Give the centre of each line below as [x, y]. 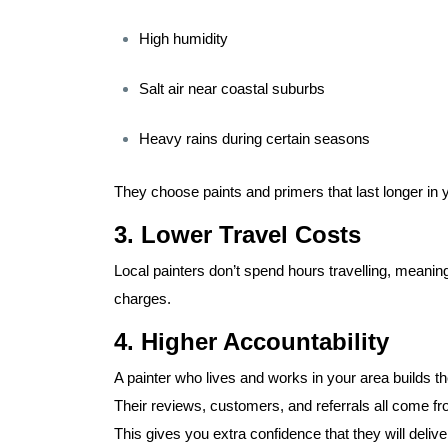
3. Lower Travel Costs [237, 235]
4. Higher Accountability [251, 342]
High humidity [183, 39]
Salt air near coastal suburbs [232, 89]
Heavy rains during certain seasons [254, 139]
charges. [142, 299]
